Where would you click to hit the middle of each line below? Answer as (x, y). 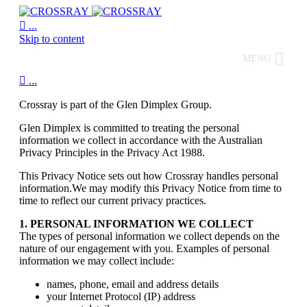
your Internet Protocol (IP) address (121, 296)
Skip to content (52, 39)
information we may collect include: (97, 261)
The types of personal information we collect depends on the (149, 236)
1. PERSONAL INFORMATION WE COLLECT (136, 224)
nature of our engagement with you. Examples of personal (144, 248)
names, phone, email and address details (133, 284)
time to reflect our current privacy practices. (113, 200)
